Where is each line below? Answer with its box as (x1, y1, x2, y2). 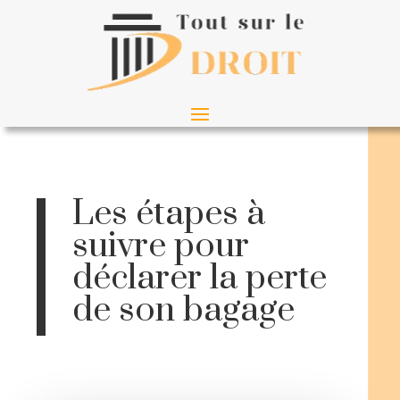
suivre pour (72, 224, 250, 268)
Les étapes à (72, 192, 266, 236)
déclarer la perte (72, 256, 328, 300)
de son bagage (72, 288, 296, 332)
